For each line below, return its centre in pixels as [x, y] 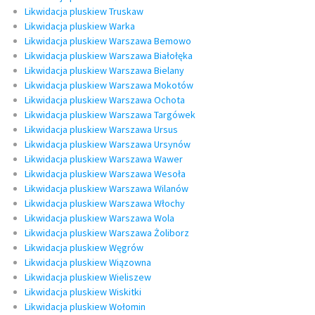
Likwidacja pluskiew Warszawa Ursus [101, 130]
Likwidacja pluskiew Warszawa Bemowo [108, 41]
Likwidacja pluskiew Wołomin [85, 307]
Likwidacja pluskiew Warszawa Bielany [104, 71]
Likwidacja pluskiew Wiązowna [88, 263]
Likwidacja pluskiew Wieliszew [88, 277]
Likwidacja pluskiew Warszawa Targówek [110, 115]
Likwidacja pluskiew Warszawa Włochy [105, 204]
